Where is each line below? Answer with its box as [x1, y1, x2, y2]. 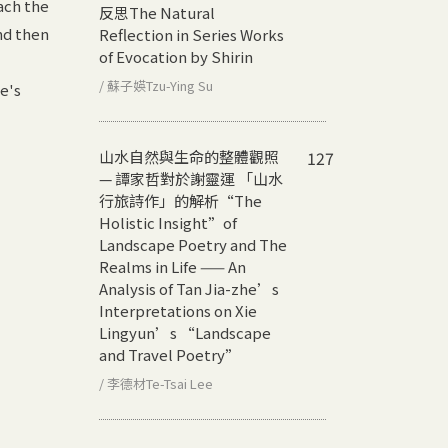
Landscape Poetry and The [99, 233, 287, 255]
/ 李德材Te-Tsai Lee [99, 373, 213, 393]
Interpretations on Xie [99, 299, 257, 321]
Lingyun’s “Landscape [99, 321, 271, 343]
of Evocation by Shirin [99, 45, 253, 67]
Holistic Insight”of [99, 211, 237, 233]
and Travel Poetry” [99, 343, 240, 365]
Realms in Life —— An [99, 255, 246, 277]
